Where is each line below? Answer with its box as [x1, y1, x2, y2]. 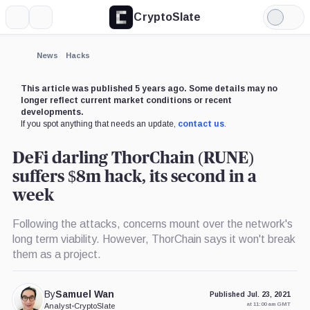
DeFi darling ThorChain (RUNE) [12, 149, 254, 167]
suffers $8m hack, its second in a [12, 168, 257, 185]
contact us [177, 118, 224, 129]
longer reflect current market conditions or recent [20, 95, 232, 105]
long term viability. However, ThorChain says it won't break [12, 232, 295, 245]
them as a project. [12, 248, 101, 260]
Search [40, 16, 75, 28]
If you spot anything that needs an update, [20, 118, 178, 129]
